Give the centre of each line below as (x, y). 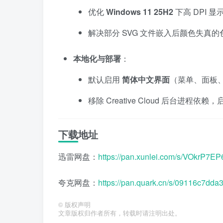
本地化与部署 (97, 58)
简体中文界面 (146, 79)
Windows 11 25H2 (140, 12)
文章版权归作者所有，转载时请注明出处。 (120, 213)
